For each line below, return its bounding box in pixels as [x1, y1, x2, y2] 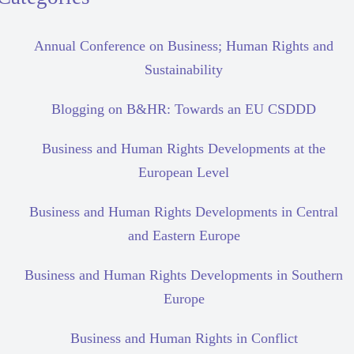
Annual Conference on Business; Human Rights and [34, 38, 333, 55]
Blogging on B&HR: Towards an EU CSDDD [51, 101, 316, 118]
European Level [138, 164, 229, 181]
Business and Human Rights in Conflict [70, 330, 298, 347]
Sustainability [145, 62, 223, 78]
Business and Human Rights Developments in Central [29, 204, 338, 220]
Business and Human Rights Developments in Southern [24, 267, 343, 284]
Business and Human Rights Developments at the [42, 141, 326, 157]
